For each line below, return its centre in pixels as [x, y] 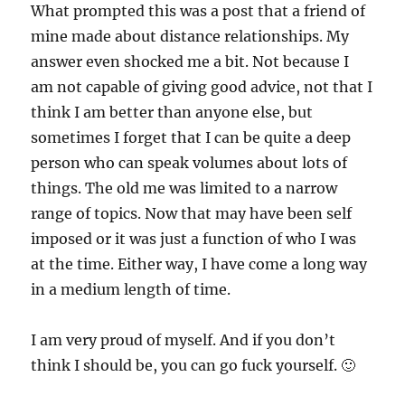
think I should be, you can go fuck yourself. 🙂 [193, 366]
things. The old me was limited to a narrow [184, 188]
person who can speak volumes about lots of [189, 163]
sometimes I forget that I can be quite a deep [191, 138]
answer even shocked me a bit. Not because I [190, 62]
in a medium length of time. [131, 290]
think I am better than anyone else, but [172, 113]
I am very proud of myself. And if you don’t [184, 340]
